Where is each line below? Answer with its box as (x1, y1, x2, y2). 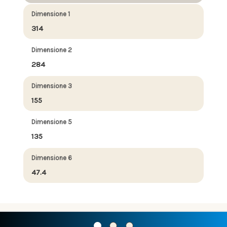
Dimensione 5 (31, 118, 72, 126)
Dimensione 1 (31, 10, 70, 18)
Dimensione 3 (31, 82, 72, 90)
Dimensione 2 (31, 46, 72, 54)
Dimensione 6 (31, 154, 72, 162)
